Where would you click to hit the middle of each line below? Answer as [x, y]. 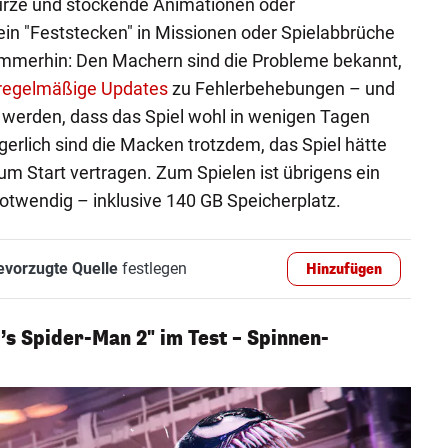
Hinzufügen [344, 269]
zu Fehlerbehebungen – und [281, 88]
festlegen [152, 268]
